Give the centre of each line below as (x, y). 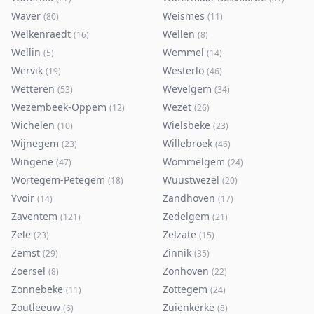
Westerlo (183, 70)
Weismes (184, 16)
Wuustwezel (191, 180)
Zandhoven (189, 198)
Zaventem (34, 216)
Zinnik (177, 253)
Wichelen (33, 125)
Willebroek (187, 143)
